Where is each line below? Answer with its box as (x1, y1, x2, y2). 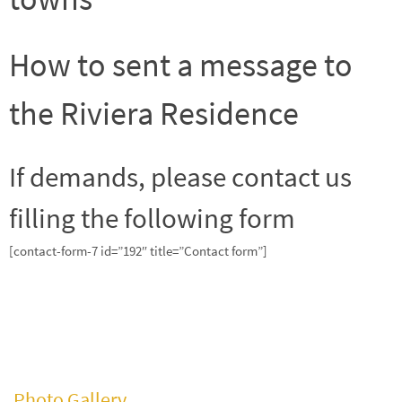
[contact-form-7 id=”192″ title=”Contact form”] (9, 241, 267, 259)
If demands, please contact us (9, 158, 352, 194)
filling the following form (9, 199, 295, 235)
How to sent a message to (9, 44, 353, 85)
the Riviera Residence (9, 92, 299, 134)
